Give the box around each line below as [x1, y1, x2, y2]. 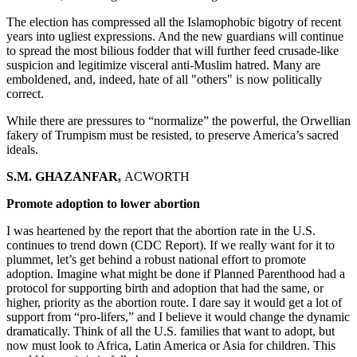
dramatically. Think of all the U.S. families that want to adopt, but [6, 324, 335, 339]
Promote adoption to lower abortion [6, 197, 200, 211]
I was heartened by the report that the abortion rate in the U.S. [6, 224, 316, 238]
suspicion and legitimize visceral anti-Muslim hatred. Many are [6, 58, 320, 73]
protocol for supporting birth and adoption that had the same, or [6, 281, 324, 296]
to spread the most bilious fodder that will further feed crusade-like [6, 44, 339, 58]
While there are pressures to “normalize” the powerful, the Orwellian [6, 114, 351, 128]
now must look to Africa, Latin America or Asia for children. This [6, 339, 335, 353]
